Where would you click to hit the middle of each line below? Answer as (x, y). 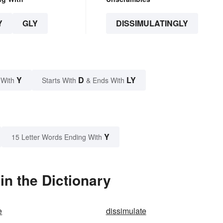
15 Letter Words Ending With (57, 137)
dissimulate (126, 211)
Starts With (60, 80)
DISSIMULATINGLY (152, 23)
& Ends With (105, 80)
